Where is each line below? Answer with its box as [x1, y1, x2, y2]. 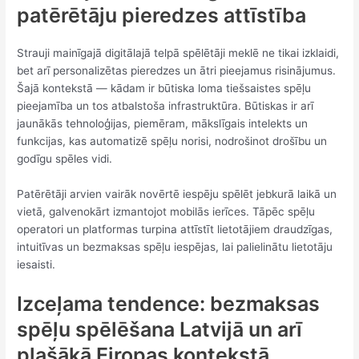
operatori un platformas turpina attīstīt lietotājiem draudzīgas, [17, 222, 333, 236]
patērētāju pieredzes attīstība [17, 2, 307, 27]
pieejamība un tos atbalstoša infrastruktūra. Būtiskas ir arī [17, 99, 314, 112]
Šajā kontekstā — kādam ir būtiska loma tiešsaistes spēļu [17, 81, 312, 95]
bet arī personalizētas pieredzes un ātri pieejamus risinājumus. [17, 63, 337, 77]
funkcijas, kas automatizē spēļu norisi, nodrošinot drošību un [17, 134, 328, 147]
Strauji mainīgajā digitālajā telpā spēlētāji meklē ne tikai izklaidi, [17, 46, 340, 59]
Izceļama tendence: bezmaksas [17, 291, 321, 316]
